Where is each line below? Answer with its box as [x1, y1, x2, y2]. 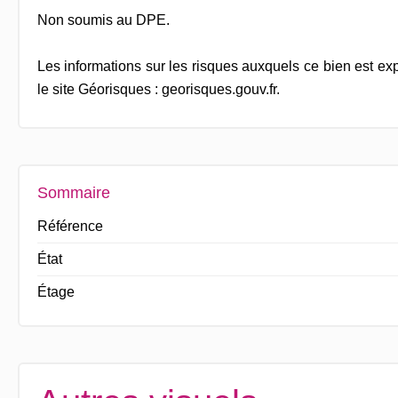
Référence [36, 218, 103, 234]
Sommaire [36, 183, 110, 202]
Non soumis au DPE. [36, 12, 170, 28]
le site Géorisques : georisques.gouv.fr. [36, 81, 280, 97]
